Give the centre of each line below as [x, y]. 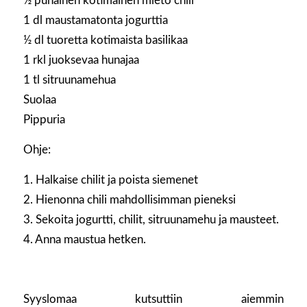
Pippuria [44, 120]
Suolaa [39, 100]
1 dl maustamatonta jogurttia [95, 21]
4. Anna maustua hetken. [84, 239]
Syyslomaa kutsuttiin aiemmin [153, 299]
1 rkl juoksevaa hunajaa [81, 60]
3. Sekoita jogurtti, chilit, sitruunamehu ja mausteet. [151, 219]
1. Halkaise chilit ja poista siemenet [110, 180]
